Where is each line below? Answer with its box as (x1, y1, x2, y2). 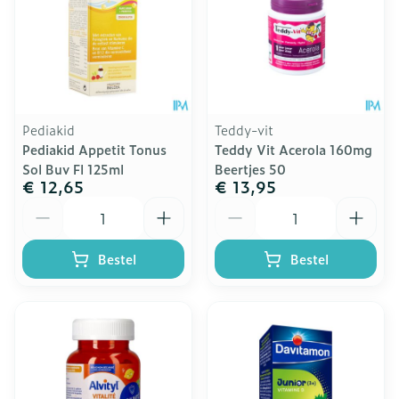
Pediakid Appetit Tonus (22, 140, 167, 159)
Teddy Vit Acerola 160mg (215, 140, 372, 159)
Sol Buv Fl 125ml (22, 159, 124, 178)
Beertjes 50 (215, 159, 286, 178)
